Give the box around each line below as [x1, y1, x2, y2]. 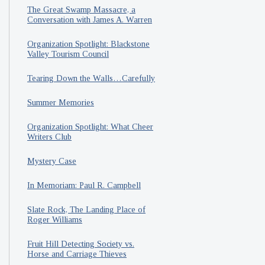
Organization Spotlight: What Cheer [27, 122, 154, 132]
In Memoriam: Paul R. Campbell [27, 180, 141, 190]
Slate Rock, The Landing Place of [27, 205, 146, 215]
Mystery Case [27, 156, 77, 166]
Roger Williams [27, 215, 83, 225]
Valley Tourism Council [27, 49, 109, 59]
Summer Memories [27, 98, 95, 108]
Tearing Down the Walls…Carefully [27, 73, 156, 83]
